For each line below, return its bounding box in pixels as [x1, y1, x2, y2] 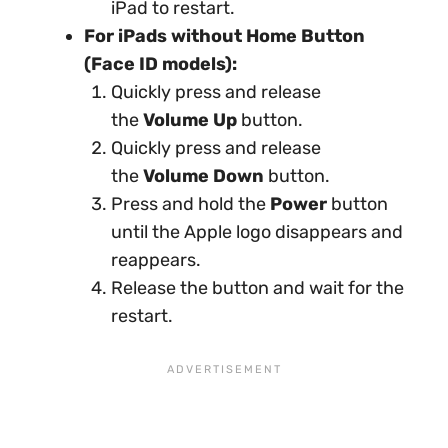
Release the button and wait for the [111, 277, 404, 299]
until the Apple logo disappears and [111, 221, 403, 243]
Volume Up [143, 109, 237, 131]
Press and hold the [111, 193, 270, 215]
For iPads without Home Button [84, 25, 365, 47]
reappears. [111, 249, 201, 271]
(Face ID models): [84, 53, 237, 75]
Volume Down [143, 165, 264, 187]
